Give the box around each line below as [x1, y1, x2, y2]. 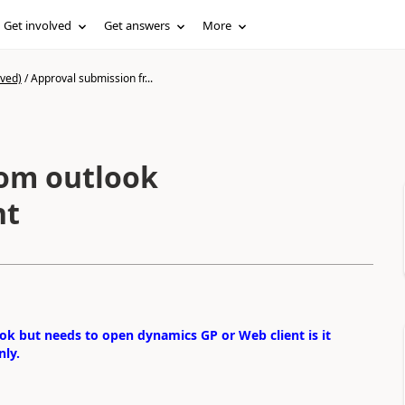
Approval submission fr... [30, 71, 153, 86]
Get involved [4, 17, 72, 33]
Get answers [104, 17, 171, 33]
